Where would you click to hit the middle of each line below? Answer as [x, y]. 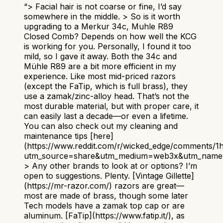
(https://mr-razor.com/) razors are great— [104, 185]
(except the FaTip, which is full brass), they [106, 86]
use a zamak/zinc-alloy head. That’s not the [107, 96]
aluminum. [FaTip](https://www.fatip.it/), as [104, 215]
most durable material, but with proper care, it [111, 106]
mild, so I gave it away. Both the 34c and [100, 56]
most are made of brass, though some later [106, 195]
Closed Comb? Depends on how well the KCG [110, 36]
